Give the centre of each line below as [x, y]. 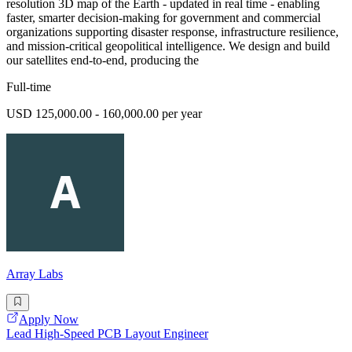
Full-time [29, 87]
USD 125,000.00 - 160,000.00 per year [104, 114]
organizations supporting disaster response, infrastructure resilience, [172, 32]
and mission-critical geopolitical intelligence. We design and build [168, 46]
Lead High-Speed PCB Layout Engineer [107, 334]
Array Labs [35, 274]
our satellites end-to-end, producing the [103, 60]
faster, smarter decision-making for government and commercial [163, 18]
